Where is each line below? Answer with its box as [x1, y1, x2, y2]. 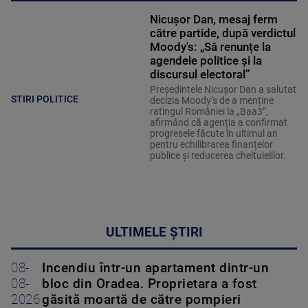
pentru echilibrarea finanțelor [149, 139, 273, 151]
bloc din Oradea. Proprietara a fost [42, 276, 257, 292]
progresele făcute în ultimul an [149, 128, 278, 140]
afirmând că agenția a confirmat [149, 117, 287, 129]
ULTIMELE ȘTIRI [105, 225, 203, 241]
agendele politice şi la [149, 54, 262, 68]
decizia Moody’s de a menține [149, 95, 274, 107]
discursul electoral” [149, 67, 250, 82]
